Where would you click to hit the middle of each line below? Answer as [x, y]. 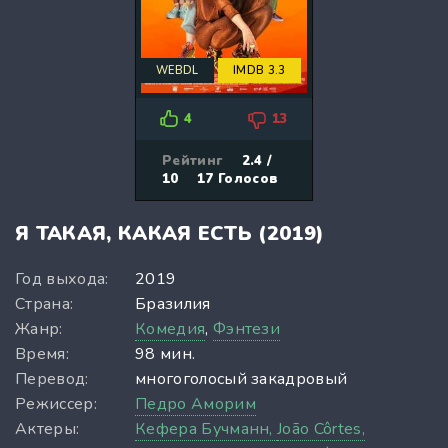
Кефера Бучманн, [206, 428]
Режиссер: [56, 403]
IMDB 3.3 [259, 70]
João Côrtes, [321, 428]
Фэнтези [246, 328]
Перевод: [52, 378]
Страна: [44, 303]
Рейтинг [193, 160]
